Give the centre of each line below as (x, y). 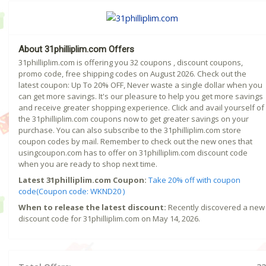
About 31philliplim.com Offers (76, 50)
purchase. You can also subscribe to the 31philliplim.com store (130, 130)
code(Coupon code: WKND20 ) (72, 191)
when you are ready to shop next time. (88, 164)
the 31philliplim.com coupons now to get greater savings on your (134, 119)
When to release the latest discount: (92, 208)
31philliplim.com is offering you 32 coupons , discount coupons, (131, 63)
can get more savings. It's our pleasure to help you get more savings (141, 96)
